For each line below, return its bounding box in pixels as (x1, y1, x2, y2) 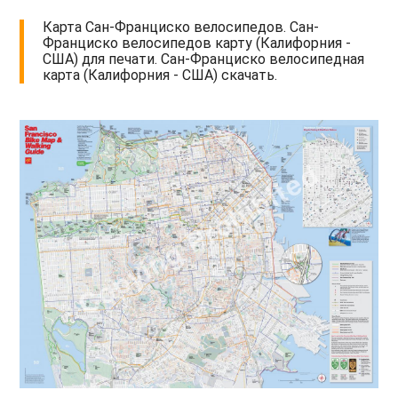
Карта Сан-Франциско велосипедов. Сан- (43, 19, 320, 36)
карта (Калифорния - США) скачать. (43, 67, 278, 84)
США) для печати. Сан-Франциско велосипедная (43, 51, 365, 68)
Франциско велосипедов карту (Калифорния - (43, 35, 352, 52)
